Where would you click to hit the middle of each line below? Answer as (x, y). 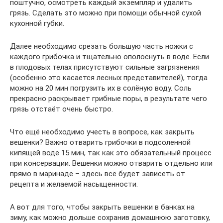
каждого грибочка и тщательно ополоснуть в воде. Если (110, 57)
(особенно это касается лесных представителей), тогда (109, 78)
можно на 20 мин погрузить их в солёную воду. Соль (101, 88)
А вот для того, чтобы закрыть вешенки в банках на (102, 207)
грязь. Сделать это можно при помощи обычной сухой (106, 13)
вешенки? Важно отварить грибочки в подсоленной (100, 142)
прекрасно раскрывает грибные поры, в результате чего (109, 99)
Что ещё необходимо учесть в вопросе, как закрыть (102, 132)
